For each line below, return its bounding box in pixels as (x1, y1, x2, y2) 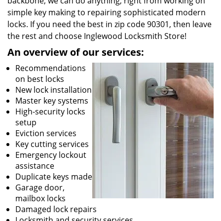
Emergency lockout (15, 149, 86, 160)
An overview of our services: (7, 45, 144, 59)
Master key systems (15, 95, 88, 106)
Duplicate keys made (15, 171, 92, 182)
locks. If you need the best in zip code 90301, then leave (7, 19, 212, 30)
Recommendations (15, 63, 86, 74)
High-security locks (15, 106, 85, 117)
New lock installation (15, 84, 92, 95)
